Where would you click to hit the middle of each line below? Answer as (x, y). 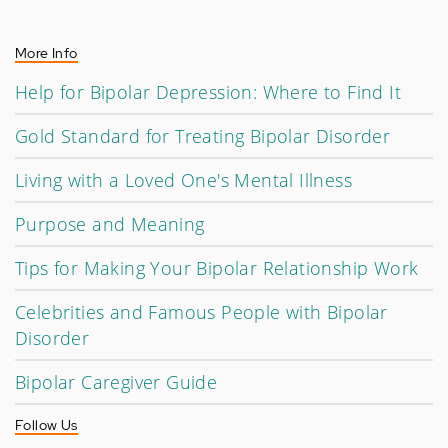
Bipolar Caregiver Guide (116, 382)
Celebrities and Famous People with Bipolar (201, 312)
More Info (46, 53)
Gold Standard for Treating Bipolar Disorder (203, 136)
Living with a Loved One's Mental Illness (183, 180)
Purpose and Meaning (110, 224)
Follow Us (46, 425)
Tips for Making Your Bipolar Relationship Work (217, 268)
